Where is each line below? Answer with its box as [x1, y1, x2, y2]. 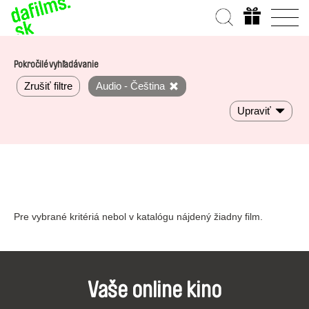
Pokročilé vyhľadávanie [14, 60, 98, 70]
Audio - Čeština [96, 80, 165, 92]
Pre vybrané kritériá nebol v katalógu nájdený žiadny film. [14, 211, 263, 222]
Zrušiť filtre [24, 80, 72, 92]
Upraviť [237, 105, 271, 117]
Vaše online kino [87, 279, 221, 301]
